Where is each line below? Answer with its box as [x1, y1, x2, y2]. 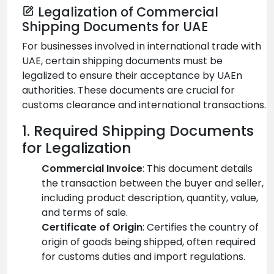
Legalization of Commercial [35, 2, 218, 21]
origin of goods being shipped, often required [42, 234, 256, 249]
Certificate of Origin [42, 220, 143, 234]
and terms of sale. [42, 205, 128, 220]
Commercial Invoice [42, 161, 143, 176]
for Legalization [22, 137, 131, 158]
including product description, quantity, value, [42, 190, 258, 205]
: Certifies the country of [143, 220, 259, 234]
